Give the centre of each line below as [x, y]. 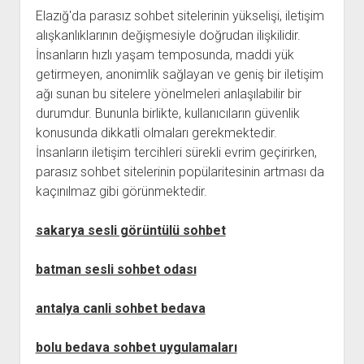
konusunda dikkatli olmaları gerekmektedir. [156, 133]
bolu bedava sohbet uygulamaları [136, 347]
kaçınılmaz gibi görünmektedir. [121, 191]
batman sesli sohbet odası [116, 269]
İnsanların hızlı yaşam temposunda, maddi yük [165, 55]
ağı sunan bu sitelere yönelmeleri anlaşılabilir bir [168, 94]
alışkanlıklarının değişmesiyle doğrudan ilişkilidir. [168, 35]
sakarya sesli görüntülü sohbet [130, 230]
